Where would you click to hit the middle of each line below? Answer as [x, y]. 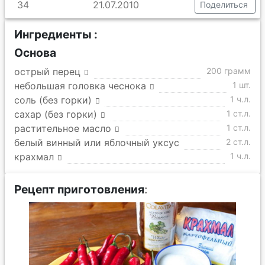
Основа [35, 53]
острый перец [47, 72]
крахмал [34, 157]
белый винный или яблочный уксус [97, 143]
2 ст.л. [238, 142]
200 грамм [229, 71]
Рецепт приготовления [79, 189]
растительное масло [63, 128]
